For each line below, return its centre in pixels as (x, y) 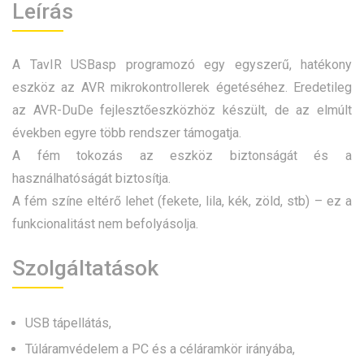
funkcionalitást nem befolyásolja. (105, 223)
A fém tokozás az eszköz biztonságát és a (182, 155)
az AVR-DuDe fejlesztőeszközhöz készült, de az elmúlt (182, 110)
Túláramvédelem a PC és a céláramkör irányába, (160, 349)
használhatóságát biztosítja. (91, 178)
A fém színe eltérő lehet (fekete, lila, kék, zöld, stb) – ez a (182, 201)
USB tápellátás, (68, 323)
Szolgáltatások (85, 268)
